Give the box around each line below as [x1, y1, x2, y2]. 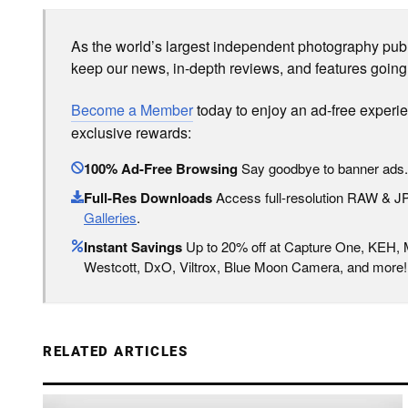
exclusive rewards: [71, 122, 191, 143]
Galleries [84, 208, 137, 227]
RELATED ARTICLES [43, 343, 188, 360]
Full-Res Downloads [84, 188, 212, 208]
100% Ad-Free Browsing [84, 158, 238, 178]
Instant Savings [84, 237, 182, 257]
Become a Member [71, 99, 193, 120]
